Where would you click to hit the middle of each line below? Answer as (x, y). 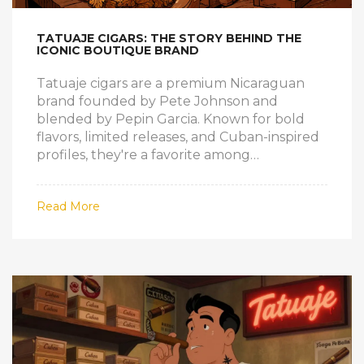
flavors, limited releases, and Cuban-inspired (178, 137)
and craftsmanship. (97, 191)
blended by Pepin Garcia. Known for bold (171, 119)
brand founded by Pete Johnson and (157, 102)
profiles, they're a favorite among (143, 155)
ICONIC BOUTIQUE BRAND (118, 51)
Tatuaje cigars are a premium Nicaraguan (171, 84)
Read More (68, 207)
